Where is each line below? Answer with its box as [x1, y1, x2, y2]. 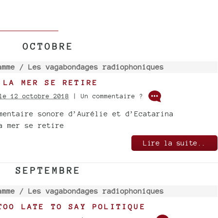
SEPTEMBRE [16, 165, 82, 176]
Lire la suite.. [143, 139, 206, 147]
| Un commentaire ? [69, 92, 147, 100]
